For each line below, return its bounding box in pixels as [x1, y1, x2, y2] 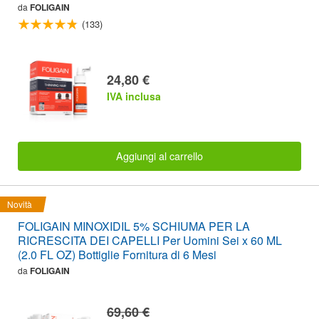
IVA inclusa [107, 88, 161, 103]
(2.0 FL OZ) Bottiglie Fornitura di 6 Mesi [18, 246, 216, 263]
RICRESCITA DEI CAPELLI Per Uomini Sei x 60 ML [18, 231, 282, 249]
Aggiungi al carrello [116, 148, 203, 164]
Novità [7, 197, 32, 210]
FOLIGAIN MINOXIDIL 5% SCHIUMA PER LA [18, 217, 250, 234]
